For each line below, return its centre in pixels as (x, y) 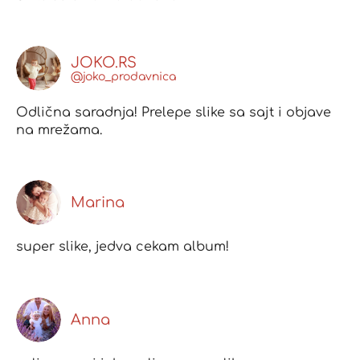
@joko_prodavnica (123, 76)
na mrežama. (59, 131)
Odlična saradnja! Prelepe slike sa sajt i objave (174, 113)
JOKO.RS (104, 62)
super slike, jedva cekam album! (123, 247)
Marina (98, 203)
